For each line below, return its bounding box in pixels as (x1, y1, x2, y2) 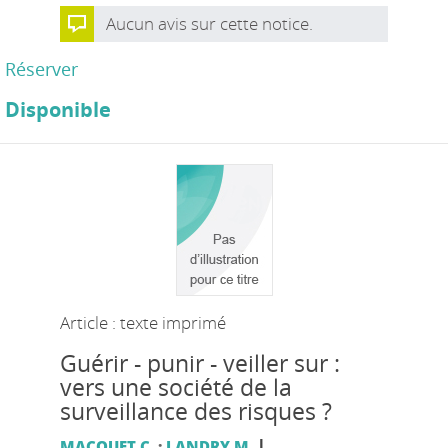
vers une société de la (59, 372, 292, 403)
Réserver (5, 57, 78, 81)
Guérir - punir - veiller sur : (59, 348, 340, 379)
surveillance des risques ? (59, 396, 332, 427)
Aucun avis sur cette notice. (105, 12, 313, 35)
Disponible (5, 96, 111, 123)
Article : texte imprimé (59, 311, 226, 334)
